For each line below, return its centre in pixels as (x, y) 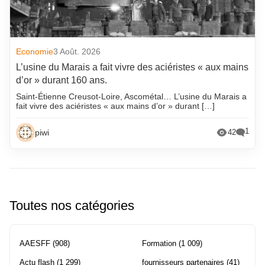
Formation (159, 243)
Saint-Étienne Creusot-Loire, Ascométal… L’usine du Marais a (132, 96)
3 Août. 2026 (77, 51)
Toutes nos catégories (72, 205)
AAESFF (35, 243)
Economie (35, 51)
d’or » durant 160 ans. (62, 80)
